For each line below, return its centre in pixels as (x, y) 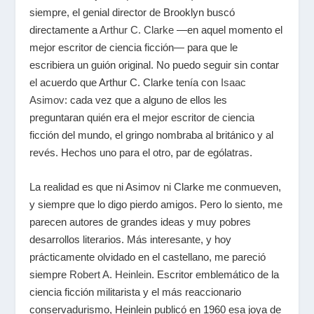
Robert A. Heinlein (111, 274)
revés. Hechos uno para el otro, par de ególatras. (141, 152)
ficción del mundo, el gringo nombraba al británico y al (152, 135)
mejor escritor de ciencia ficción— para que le (134, 47)
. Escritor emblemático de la (216, 274)
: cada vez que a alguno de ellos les (146, 100)
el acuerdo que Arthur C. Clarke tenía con (124, 82)
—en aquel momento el (228, 30)
